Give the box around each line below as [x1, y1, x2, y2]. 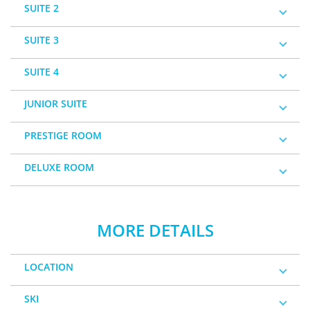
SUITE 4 [24, 65, 59, 78]
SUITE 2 [24, 1, 59, 15]
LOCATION [24, 260, 73, 273]
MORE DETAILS [96, 219, 214, 241]
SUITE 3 [24, 33, 59, 46]
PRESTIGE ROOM [24, 129, 102, 142]
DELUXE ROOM [24, 161, 94, 174]
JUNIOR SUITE [24, 97, 87, 110]
